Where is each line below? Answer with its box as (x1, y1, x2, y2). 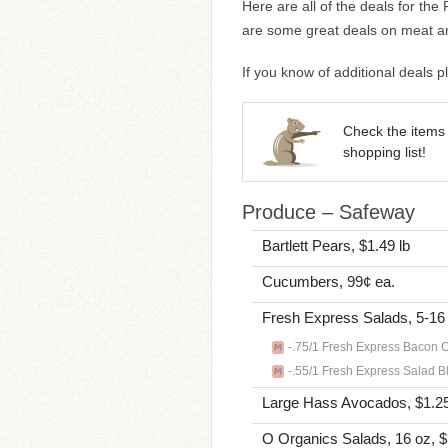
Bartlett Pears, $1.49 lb (262, 237, 410, 254)
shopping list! (343, 144, 426, 160)
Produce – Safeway (242, 201, 415, 223)
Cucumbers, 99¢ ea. (262, 273, 395, 290)
